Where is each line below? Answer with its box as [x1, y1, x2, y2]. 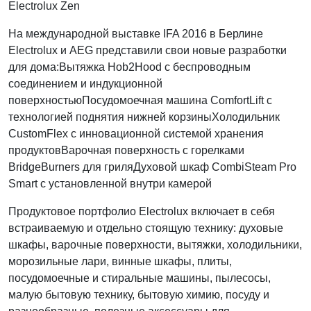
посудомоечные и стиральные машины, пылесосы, [8, 272, 271, 284]
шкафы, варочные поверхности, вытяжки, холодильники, [8, 239, 302, 251]
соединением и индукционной [8, 78, 162, 90]
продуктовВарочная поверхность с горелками [8, 144, 244, 156]
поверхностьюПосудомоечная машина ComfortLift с [8, 94, 272, 106]
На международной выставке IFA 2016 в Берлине [8, 28, 263, 40]
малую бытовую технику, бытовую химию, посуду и [8, 289, 269, 301]
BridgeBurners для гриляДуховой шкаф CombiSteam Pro [8, 161, 296, 173]
